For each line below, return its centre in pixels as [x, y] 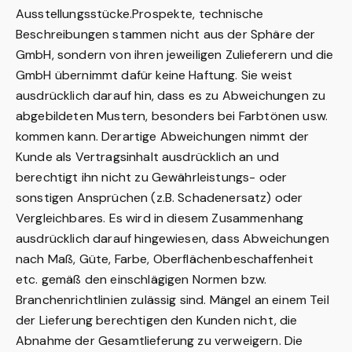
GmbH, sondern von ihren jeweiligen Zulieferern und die [175, 55]
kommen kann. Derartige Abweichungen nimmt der [163, 136]
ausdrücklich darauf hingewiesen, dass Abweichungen [173, 238]
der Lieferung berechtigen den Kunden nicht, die [157, 320]
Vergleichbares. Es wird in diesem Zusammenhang [160, 218]
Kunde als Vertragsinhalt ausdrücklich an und [148, 157]
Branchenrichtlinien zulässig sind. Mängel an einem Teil [172, 300]
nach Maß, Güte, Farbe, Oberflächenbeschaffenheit [165, 259]
